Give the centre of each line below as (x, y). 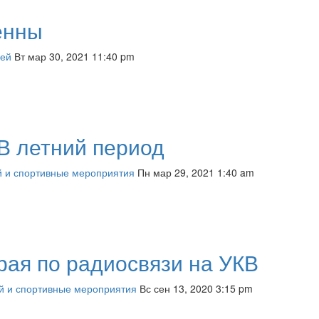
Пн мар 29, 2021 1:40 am (196, 173)
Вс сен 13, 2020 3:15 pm (196, 289)
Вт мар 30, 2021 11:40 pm (74, 57)
